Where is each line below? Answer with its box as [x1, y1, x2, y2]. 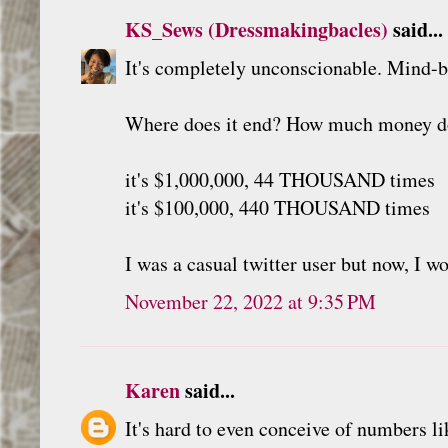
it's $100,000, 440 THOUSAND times [125, 193, 430, 221]
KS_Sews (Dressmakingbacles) [125, 14, 388, 44]
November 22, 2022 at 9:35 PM [125, 287, 376, 315]
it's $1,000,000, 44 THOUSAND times [125, 165, 435, 193]
